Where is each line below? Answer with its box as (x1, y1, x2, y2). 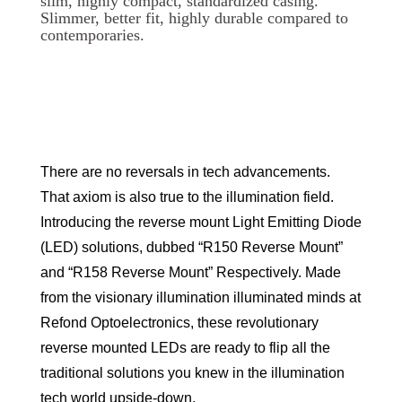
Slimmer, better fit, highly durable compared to (40, 9, 348, 28)
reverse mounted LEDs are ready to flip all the (40, 340, 330, 356)
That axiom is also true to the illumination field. (40, 189, 334, 205)
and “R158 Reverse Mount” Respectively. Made (40, 265, 341, 281)
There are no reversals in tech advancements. (40, 164, 330, 180)
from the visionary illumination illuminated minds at (40, 290, 361, 306)
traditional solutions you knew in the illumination (40, 365, 345, 381)
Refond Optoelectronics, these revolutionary (40, 315, 319, 331)
